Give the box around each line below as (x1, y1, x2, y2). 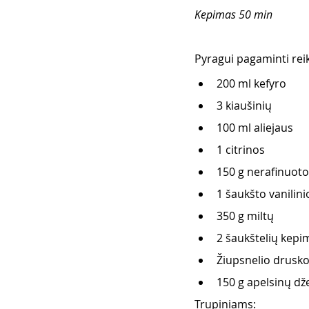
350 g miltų (217, 208, 277, 223)
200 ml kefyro (217, 75, 289, 91)
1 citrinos (217, 141, 268, 157)
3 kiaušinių (217, 97, 275, 113)
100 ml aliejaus (217, 119, 296, 135)
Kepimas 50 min (195, 6, 275, 22)
